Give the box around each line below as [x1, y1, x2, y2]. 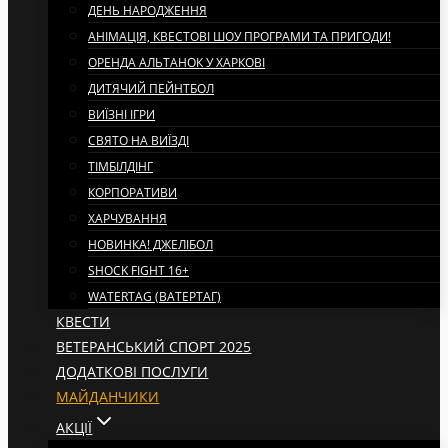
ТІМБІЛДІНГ [88, 158, 153, 175]
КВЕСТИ [56, 312, 111, 331]
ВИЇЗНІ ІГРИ [88, 106, 155, 123]
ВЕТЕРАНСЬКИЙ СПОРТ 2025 [56, 337, 252, 356]
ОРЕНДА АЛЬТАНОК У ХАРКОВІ [88, 54, 265, 71]
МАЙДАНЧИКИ [56, 387, 160, 406]
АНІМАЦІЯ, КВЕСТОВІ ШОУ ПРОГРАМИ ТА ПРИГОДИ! [88, 28, 391, 45]
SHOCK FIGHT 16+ [88, 262, 189, 279]
